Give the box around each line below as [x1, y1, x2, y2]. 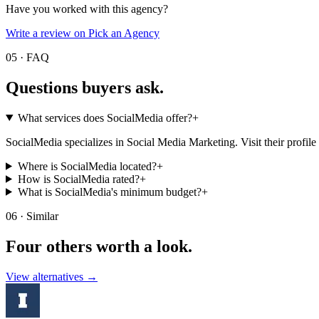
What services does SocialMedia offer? [17, 111, 192, 124]
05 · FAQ [6, 51, 49, 63]
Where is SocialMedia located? [17, 159, 157, 172]
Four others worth [6, 236, 140, 256]
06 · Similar [6, 209, 58, 222]
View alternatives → [6, 270, 98, 283]
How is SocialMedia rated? [17, 172, 140, 185]
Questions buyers [6, 78, 131, 97]
